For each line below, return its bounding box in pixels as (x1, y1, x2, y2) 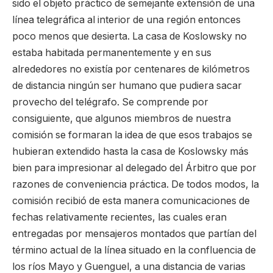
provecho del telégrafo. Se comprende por (12, 96, 208, 108)
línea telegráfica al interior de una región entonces (12, 13, 241, 26)
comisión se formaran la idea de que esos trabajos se (12, 129, 252, 141)
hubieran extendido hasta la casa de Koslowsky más (12, 145, 249, 157)
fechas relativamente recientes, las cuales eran (12, 211, 227, 223)
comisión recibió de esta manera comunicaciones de (12, 194, 250, 207)
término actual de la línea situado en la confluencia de (12, 244, 256, 256)
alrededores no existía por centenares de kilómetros (12, 63, 250, 75)
